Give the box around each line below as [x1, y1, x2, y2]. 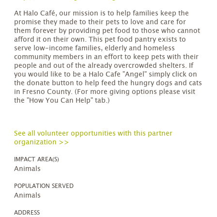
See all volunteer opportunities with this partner [14, 130, 173, 137]
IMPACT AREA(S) [14, 156, 60, 162]
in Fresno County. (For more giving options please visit [14, 89, 196, 95]
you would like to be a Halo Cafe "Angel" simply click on [14, 71, 198, 78]
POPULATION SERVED [14, 183, 74, 189]
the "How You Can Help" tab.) [14, 97, 110, 104]
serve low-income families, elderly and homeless [14, 45, 175, 52]
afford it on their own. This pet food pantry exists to [14, 36, 186, 43]
